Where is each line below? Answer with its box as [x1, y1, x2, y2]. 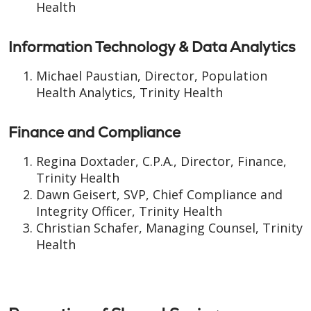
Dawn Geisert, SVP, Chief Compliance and [36, 186, 283, 203]
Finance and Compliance [8, 123, 180, 142]
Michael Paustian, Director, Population [36, 67, 267, 84]
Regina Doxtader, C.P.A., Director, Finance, [36, 153, 287, 169]
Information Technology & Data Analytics [8, 37, 296, 56]
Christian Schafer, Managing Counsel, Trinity [36, 219, 303, 236]
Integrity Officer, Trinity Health [36, 203, 222, 219]
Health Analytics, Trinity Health [36, 84, 223, 101]
